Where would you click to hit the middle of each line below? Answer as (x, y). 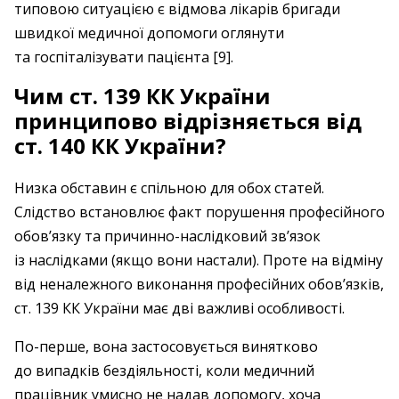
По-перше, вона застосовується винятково (166, 346)
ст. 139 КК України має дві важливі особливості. (179, 308)
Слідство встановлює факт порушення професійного (199, 212)
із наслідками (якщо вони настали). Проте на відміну (199, 260)
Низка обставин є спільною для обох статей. (169, 188)
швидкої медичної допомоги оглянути (149, 33)
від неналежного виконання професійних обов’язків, (199, 284)
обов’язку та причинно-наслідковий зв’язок (167, 236)
